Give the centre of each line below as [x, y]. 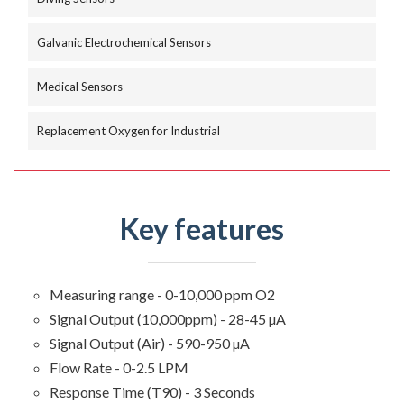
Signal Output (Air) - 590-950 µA [150, 343]
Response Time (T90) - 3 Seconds [152, 391]
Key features [202, 228]
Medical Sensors [80, 86]
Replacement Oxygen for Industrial [129, 130]
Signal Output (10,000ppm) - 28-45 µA [168, 318]
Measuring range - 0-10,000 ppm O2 [162, 294]
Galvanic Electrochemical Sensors [124, 42]
